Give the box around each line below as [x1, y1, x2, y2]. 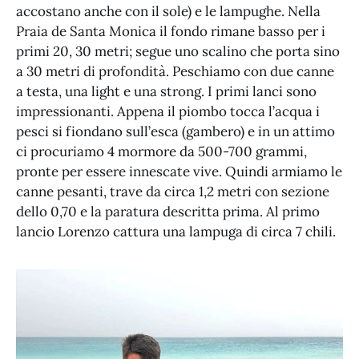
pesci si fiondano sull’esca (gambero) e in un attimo [16, 123, 335, 141]
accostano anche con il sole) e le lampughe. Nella [16, 2, 321, 21]
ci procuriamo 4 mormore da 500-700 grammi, [16, 143, 307, 161]
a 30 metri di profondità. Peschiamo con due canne [16, 63, 334, 81]
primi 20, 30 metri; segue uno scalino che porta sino [16, 42, 340, 61]
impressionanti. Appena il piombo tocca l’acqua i [16, 103, 320, 121]
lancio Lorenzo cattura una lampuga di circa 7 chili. [16, 223, 336, 241]
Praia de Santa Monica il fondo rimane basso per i [16, 22, 325, 41]
